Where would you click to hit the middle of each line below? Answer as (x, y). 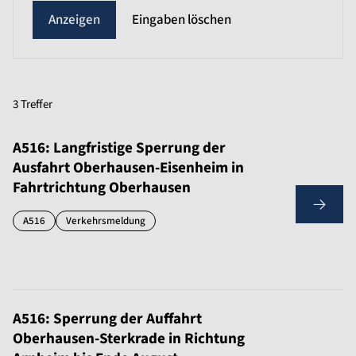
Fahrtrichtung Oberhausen (102, 188)
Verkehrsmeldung (106, 221)
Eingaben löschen (182, 19)
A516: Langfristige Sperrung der (119, 148)
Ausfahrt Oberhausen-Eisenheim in (128, 168)
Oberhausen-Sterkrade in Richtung (129, 339)
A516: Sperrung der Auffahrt (107, 319)
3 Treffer (33, 104)
